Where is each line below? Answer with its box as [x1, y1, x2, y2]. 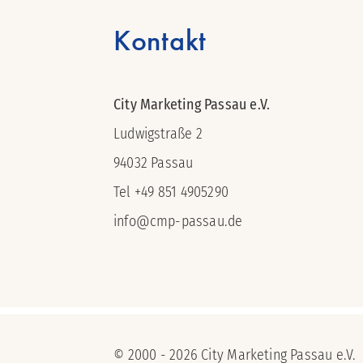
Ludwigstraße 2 [113, 125, 203, 143]
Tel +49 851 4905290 [113, 183, 228, 201]
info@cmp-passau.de [113, 212, 243, 230]
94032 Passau [113, 154, 194, 172]
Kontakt [113, 22, 207, 59]
